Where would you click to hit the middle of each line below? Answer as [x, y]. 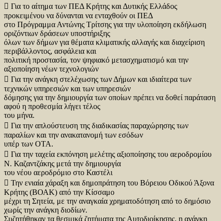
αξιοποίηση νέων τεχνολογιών [51, 69]
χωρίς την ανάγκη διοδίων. [46, 210]
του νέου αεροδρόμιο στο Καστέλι [58, 172]
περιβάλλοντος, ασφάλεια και [50, 51]
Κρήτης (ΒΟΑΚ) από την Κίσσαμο [59, 192]
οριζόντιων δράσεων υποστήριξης [57, 33]
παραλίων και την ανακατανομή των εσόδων [74, 135]
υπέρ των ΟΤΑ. [29, 144]
